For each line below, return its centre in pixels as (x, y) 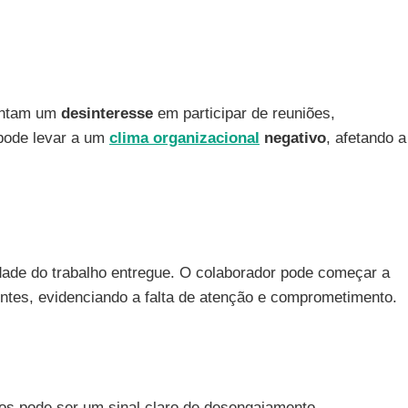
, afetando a (366, 138)
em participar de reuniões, (244, 113)
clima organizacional (184, 138)
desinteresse (107, 113)
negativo (293, 138)
